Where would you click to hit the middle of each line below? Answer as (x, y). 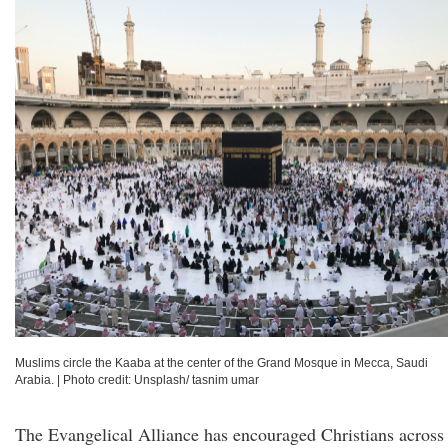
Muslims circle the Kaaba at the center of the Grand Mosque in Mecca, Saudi (221, 363)
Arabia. (34, 380)
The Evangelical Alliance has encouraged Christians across (229, 434)
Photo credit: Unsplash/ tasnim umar (161, 380)
